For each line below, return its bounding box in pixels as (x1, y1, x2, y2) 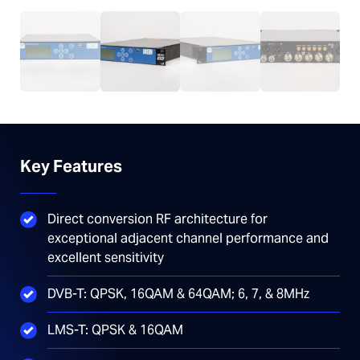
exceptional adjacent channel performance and (47, 229, 329, 247)
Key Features (20, 155, 122, 177)
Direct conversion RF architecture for (47, 210, 268, 227)
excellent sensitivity (47, 248, 164, 266)
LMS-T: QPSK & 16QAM (47, 321, 183, 338)
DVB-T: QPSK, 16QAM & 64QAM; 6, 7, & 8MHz (47, 284, 309, 302)
